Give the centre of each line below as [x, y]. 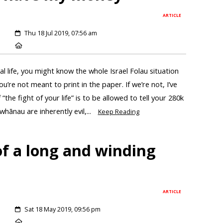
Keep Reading [118, 111]
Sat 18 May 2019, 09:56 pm [62, 210]
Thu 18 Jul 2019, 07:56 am [60, 33]
